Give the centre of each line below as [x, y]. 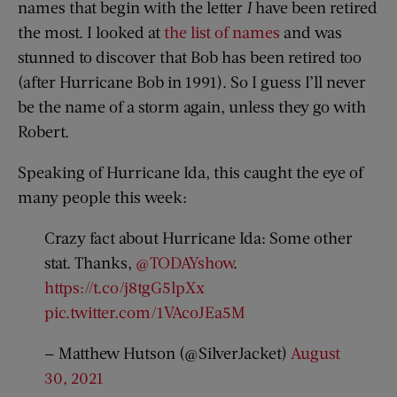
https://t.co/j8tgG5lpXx [125, 288]
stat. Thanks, [90, 263]
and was [311, 32]
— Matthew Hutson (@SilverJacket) [167, 353]
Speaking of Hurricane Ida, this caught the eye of [191, 172]
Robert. [43, 132]
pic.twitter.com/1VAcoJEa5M [145, 312]
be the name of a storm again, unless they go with [192, 107]
